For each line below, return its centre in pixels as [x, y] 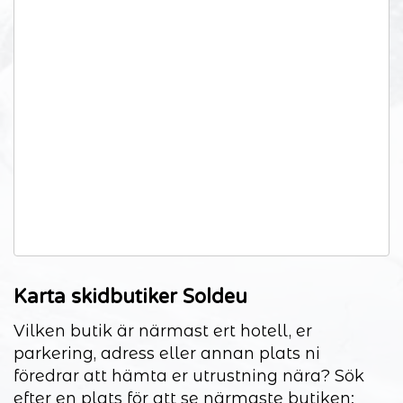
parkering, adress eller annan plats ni [167, 353]
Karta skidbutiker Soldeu [130, 296]
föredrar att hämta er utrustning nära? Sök [189, 376]
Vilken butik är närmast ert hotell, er [163, 331]
